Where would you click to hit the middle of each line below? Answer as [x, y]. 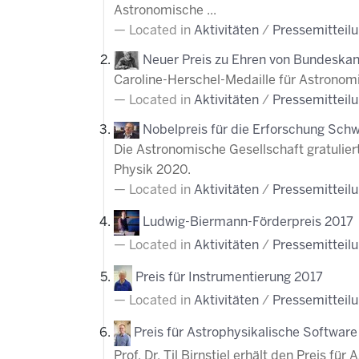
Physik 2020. [152, 170]
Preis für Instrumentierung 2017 [229, 278]
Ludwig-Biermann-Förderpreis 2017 [248, 223]
